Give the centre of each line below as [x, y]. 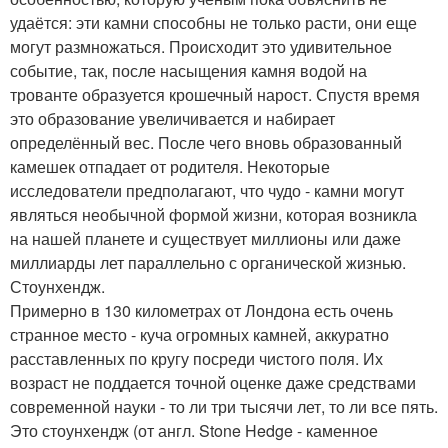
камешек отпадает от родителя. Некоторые [170, 166]
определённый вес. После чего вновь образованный [206, 142]
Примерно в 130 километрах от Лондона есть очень [201, 310]
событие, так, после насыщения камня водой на [188, 70]
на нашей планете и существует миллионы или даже [205, 238]
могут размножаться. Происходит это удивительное [201, 46]
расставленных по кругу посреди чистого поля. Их [196, 358]
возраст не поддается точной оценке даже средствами [213, 382]
